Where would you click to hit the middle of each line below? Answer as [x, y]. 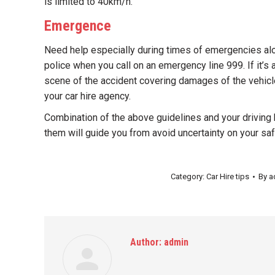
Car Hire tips [228, 176]
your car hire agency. [87, 96]
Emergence [78, 26]
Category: [188, 176]
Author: [146, 242]
